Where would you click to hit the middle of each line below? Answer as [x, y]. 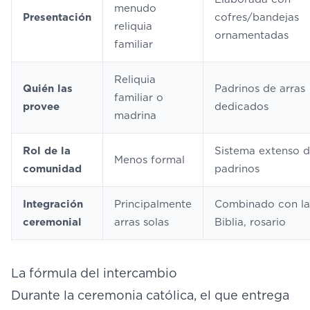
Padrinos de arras [260, 89]
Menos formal [149, 160]
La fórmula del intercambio [94, 273]
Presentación [57, 17]
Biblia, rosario [250, 222]
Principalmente [153, 204]
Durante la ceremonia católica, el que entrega [150, 295]
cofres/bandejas [257, 17]
